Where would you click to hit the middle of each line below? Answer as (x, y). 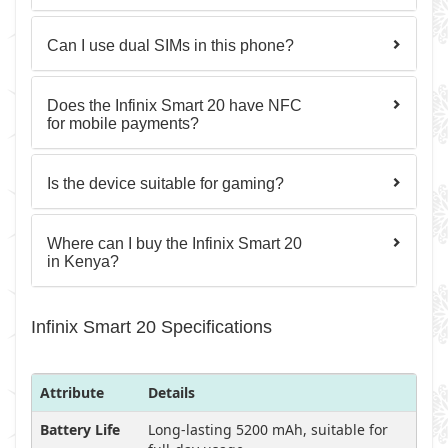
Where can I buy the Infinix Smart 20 (174, 243)
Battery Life (80, 429)
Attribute (72, 392)
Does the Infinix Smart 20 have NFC (174, 105)
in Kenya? (83, 261)
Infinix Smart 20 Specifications (151, 327)
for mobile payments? (123, 123)
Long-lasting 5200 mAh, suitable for (268, 429)
